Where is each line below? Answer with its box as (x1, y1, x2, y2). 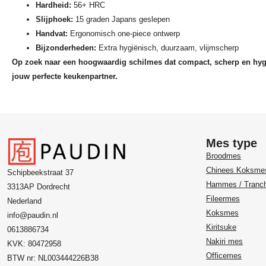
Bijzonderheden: (36, 43, 96, 53)
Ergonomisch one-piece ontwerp (68, 29, 180, 39)
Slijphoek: (36, 15, 73, 24)
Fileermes (206, 194, 240, 204)
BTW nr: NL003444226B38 (7, 254, 99, 263)
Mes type (206, 137, 257, 150)
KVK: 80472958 (7, 239, 61, 249)
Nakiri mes (206, 237, 243, 246)
